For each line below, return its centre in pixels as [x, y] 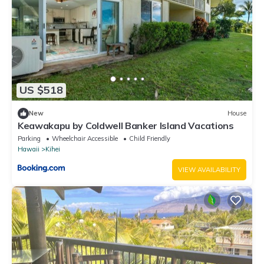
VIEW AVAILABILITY [209, 169]
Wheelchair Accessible [85, 138]
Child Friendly [150, 138]
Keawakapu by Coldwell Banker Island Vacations [126, 125]
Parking [29, 138]
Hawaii [29, 149]
